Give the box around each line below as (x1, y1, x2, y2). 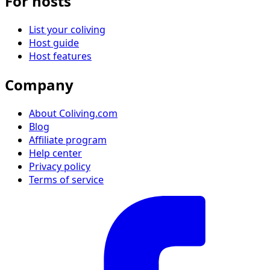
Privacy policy (29, 159, 90, 173)
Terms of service (29, 172, 104, 186)
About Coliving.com (29, 106, 118, 120)
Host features (29, 49, 92, 63)
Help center (29, 146, 82, 160)
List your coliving (29, 22, 105, 36)
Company (5, 74, 74, 95)
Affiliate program (29, 133, 107, 146)
